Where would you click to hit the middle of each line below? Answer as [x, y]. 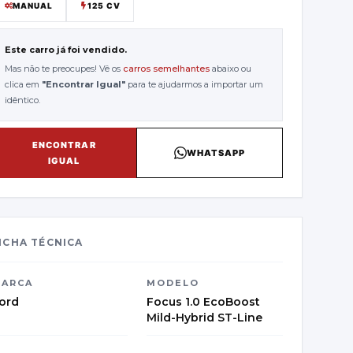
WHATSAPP [216, 153]
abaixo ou [232, 69]
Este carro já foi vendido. [66, 50]
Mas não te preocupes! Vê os [64, 69]
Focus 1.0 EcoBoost [203, 302]
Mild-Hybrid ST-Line [204, 318]
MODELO [173, 283]
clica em [23, 84]
